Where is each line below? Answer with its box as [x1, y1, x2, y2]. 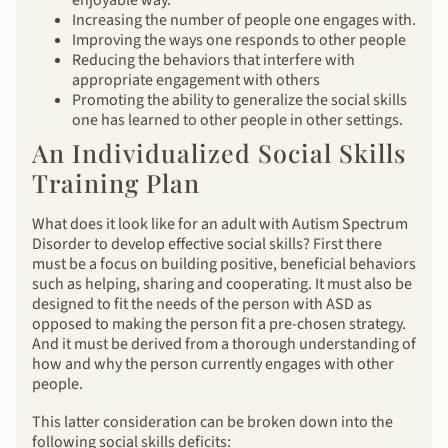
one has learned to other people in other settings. [72, 108, 403, 131]
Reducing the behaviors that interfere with [72, 48, 355, 71]
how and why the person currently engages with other [32, 352, 394, 375]
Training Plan [32, 165, 200, 199]
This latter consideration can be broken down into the [32, 410, 393, 433]
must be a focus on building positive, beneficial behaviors [32, 252, 416, 275]
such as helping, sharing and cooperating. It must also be [32, 272, 412, 295]
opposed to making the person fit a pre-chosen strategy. [32, 312, 406, 335]
